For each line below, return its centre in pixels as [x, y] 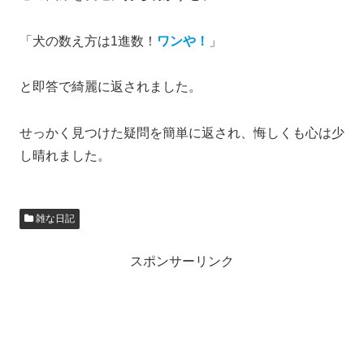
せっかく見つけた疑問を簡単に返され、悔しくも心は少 [182, 133]
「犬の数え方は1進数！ [88, 41]
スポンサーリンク [182, 262]
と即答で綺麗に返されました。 [110, 87]
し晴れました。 [65, 156]
